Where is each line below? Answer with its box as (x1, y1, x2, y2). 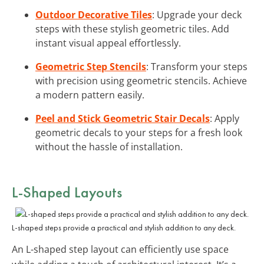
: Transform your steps (146, 60, 247, 73)
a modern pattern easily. (35, 88, 144, 101)
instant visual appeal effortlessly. (35, 36, 181, 49)
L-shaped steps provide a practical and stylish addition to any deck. (12, 222, 236, 233)
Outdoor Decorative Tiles (35, 8, 152, 21)
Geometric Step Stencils (35, 60, 146, 73)
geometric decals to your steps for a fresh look (35, 126, 242, 139)
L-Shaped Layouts (12, 181, 122, 202)
